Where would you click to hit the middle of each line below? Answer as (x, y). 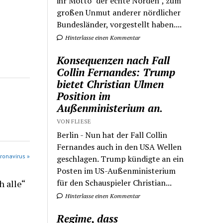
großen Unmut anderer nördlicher (119, 12)
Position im (84, 96)
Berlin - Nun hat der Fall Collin (112, 135)
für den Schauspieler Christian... (114, 182)
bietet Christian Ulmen (111, 84)
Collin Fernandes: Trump (116, 72)
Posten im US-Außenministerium (116, 170)
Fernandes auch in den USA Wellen (119, 147)
